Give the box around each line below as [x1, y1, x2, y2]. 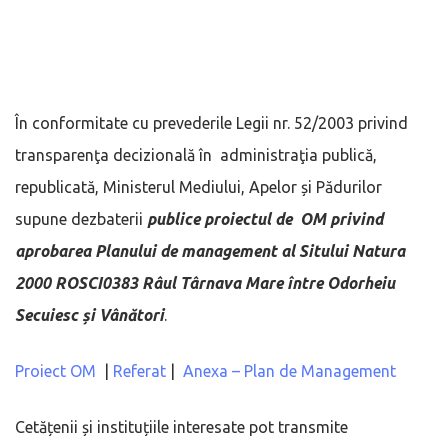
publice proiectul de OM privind [147, 209, 383, 228]
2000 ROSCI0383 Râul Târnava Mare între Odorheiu [15, 273, 395, 292]
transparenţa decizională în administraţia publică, [15, 145, 377, 164]
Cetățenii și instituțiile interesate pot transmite [15, 417, 348, 436]
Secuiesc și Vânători [15, 305, 164, 324]
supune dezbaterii [15, 209, 147, 228]
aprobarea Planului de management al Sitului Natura [15, 241, 405, 260]
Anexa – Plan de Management [183, 361, 396, 380]
